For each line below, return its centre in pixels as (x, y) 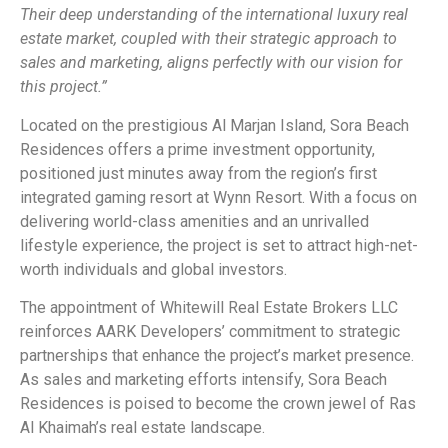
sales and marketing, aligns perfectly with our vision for (211, 63)
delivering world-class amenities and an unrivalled (194, 221)
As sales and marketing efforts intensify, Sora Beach (203, 379)
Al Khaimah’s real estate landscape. (142, 427)
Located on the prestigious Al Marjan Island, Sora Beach (214, 125)
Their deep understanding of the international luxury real (214, 15)
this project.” (63, 87)
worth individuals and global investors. (153, 269)
